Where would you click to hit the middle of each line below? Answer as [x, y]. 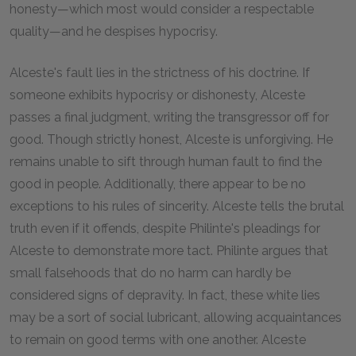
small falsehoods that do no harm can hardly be [150, 273]
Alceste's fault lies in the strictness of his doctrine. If [160, 73]
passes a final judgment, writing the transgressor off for [169, 117]
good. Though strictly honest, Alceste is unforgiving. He [171, 139]
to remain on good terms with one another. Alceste [158, 340]
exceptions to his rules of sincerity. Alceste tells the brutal [177, 206]
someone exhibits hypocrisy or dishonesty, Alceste [157, 95]
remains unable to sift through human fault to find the [166, 162]
